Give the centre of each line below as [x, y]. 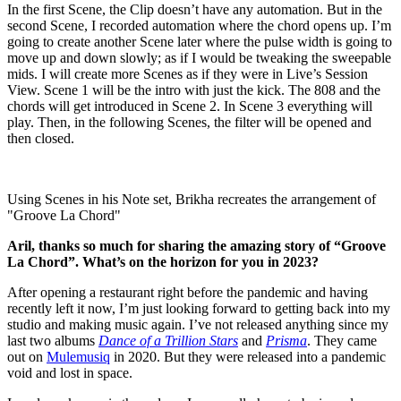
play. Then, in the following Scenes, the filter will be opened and [189, 122]
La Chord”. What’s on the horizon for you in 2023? [168, 261]
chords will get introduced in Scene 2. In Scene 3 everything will [190, 106]
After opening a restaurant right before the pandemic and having [188, 292]
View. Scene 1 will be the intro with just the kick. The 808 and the [194, 90]
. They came [342, 340]
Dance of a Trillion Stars [168, 340]
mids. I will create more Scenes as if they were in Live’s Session [188, 73]
